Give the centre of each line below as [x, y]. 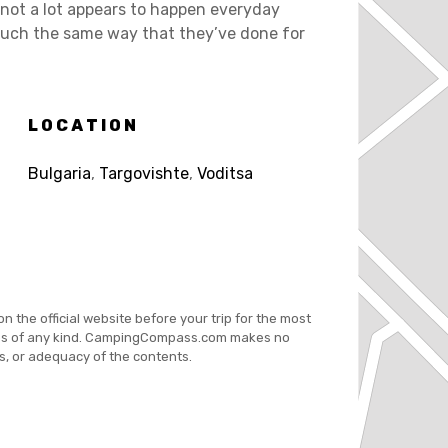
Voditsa [224, 173]
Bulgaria [59, 173]
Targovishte [143, 173]
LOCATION [83, 125]
